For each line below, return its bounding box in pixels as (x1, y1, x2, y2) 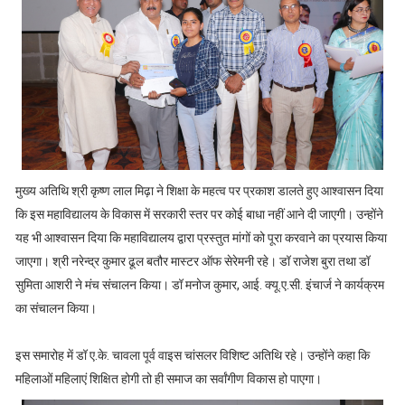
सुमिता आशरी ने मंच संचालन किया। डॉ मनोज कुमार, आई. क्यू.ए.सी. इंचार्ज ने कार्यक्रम (14, 277, 384, 292)
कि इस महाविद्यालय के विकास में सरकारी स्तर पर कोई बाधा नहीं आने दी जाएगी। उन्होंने (14, 206, 383, 221)
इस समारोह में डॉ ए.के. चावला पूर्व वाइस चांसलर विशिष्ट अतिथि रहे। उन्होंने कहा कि (14, 347, 370, 363)
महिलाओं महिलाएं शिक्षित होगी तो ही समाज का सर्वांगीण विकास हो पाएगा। (14, 371, 322, 386)
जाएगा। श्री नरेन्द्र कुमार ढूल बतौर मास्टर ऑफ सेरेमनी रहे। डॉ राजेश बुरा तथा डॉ (14, 253, 370, 268)
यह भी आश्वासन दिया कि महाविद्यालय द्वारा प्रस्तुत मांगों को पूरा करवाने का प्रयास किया (14, 230, 387, 245)
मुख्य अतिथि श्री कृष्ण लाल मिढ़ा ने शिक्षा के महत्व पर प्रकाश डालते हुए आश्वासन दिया (14, 183, 383, 198)
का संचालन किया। (14, 300, 97, 316)
